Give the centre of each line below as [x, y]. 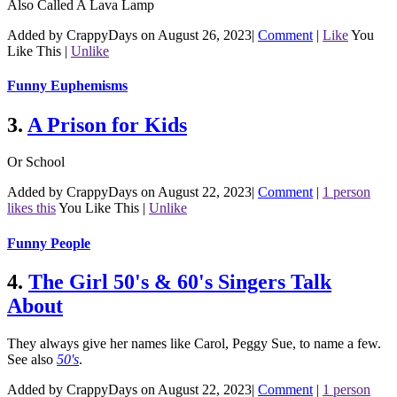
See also [32, 359]
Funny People [49, 243]
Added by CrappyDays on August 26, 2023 [129, 35]
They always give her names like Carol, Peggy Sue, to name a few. [194, 343]
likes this [31, 208]
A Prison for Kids [107, 125]
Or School [36, 162]
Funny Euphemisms [67, 86]
